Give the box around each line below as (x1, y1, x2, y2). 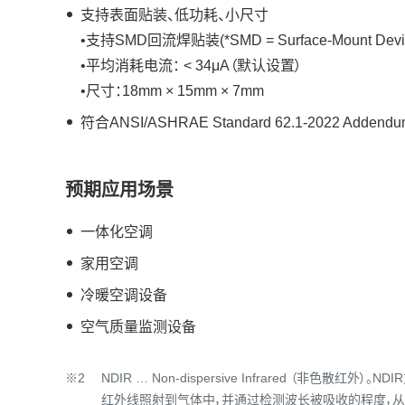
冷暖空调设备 (80, 287, 167, 303)
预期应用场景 (65, 180, 174, 200)
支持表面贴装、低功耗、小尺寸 (80, 7, 268, 23)
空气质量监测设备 (80, 319, 196, 334)
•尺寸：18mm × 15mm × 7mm (80, 83, 264, 99)
